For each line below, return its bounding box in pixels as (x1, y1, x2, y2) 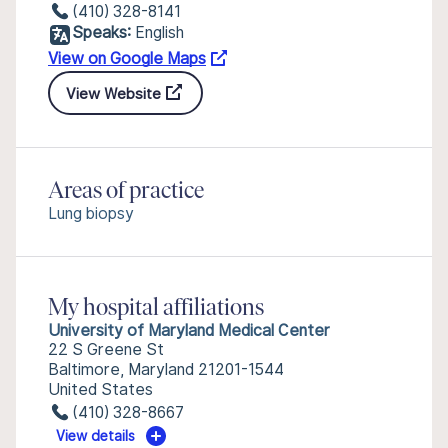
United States (48, 380, 153, 399)
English (135, 23, 184, 42)
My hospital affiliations (48, 297, 264, 321)
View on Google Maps (48, 49, 206, 68)
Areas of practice (48, 180, 204, 204)
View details (56, 428, 136, 444)
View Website (66, 84, 161, 102)
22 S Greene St (48, 340, 164, 359)
